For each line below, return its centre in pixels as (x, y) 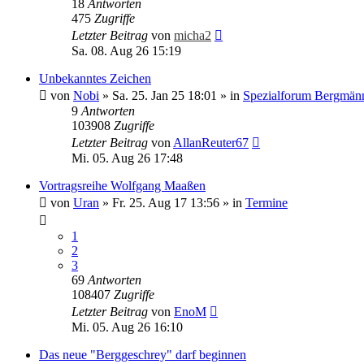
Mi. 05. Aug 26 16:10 (127, 327)
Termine (266, 203)
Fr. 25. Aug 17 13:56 (166, 203)
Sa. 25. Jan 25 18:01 (165, 95)
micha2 (193, 35)
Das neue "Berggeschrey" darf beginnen (143, 355)
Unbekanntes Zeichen (95, 78)
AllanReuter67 (211, 143)
